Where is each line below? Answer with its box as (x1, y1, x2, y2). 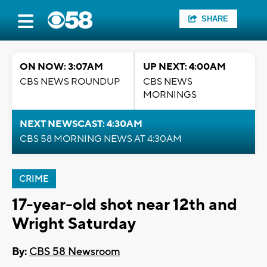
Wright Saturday (12, 213, 136, 234)
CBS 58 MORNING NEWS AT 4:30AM (20, 133, 182, 145)
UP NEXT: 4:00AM (143, 61, 226, 73)
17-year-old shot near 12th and (12, 194, 237, 215)
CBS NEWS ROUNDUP (20, 76, 120, 88)
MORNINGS (143, 89, 197, 101)
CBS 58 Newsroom (29, 245, 120, 259)
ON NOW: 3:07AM (20, 61, 103, 73)
